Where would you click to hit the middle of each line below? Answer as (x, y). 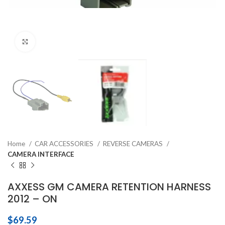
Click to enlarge (60, 41)
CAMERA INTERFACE (41, 154)
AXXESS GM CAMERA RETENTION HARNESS (109, 187)
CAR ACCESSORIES (65, 144)
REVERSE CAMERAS (134, 144)
